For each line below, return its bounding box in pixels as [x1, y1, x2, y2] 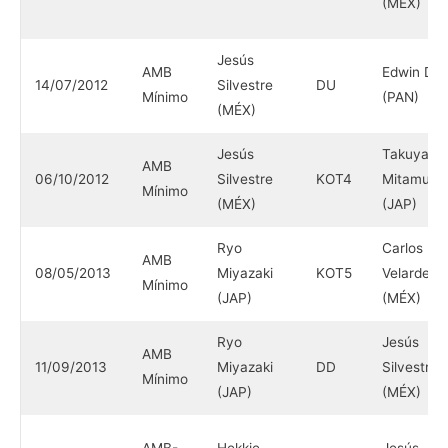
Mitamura [381, 171, 443, 187]
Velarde [381, 265, 430, 281]
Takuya [381, 146, 429, 162]
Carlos [381, 240, 423, 256]
